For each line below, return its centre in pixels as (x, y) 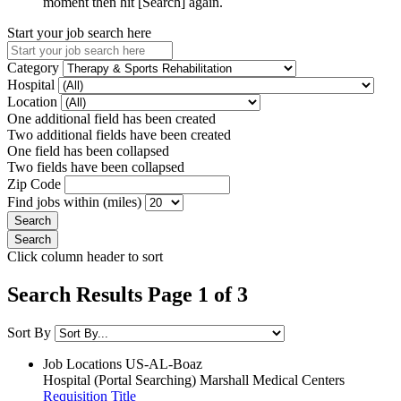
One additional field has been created (111, 118)
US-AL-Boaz (164, 363)
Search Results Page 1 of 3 (128, 294)
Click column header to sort (85, 256)
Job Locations (82, 363)
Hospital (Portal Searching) (119, 380)
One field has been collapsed (88, 150)
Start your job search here (79, 32)
